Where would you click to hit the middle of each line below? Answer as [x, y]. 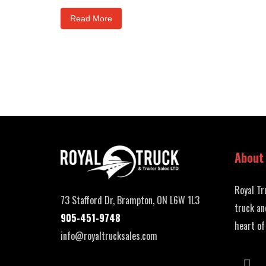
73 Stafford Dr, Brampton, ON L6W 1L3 [130, 200]
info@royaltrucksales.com [109, 236]
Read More [91, 19]
